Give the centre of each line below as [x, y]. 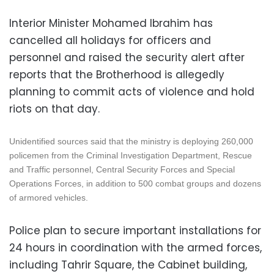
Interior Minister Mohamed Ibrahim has [111, 23]
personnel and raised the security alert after [127, 57]
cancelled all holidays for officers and [110, 40]
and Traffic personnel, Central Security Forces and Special [122, 169]
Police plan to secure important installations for [135, 230]
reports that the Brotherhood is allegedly [117, 74]
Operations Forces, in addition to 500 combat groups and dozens [135, 183]
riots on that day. [54, 109]
